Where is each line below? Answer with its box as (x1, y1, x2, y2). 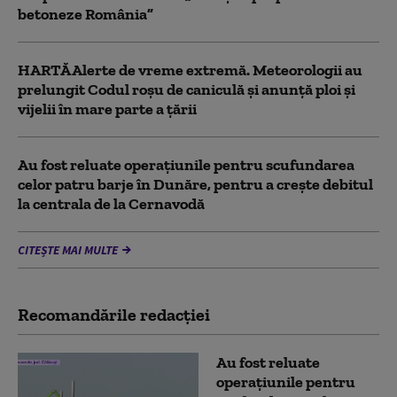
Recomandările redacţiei (18, 304, 210, 326)
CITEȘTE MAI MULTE (18, 242, 118, 259)
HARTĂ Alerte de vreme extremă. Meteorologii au (18, 60, 362, 81)
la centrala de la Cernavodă (18, 194, 205, 214)
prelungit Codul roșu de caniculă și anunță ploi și (18, 80, 355, 100)
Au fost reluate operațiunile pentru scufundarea (18, 155, 354, 175)
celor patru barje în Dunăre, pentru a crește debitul (18, 175, 373, 195)
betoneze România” (18, 4, 153, 25)
